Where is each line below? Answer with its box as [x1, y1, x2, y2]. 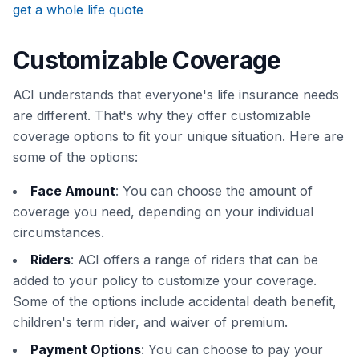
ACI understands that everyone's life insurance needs [13, 87, 339, 103]
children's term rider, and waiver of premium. [13, 314, 288, 331]
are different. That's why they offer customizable [13, 107, 311, 124]
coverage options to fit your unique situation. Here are [13, 128, 344, 145]
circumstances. [13, 224, 104, 241]
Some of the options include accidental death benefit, [13, 293, 337, 310]
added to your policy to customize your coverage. [13, 272, 317, 289]
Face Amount [30, 183, 115, 200]
